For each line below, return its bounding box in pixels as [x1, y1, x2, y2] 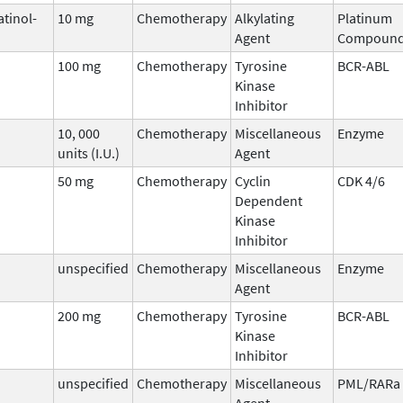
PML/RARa [337, 373, 400, 392]
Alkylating [235, 8, 294, 27]
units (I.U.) [58, 143, 120, 162]
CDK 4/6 [337, 171, 385, 190]
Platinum [337, 8, 392, 27]
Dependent [235, 191, 302, 210]
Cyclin [235, 171, 271, 190]
